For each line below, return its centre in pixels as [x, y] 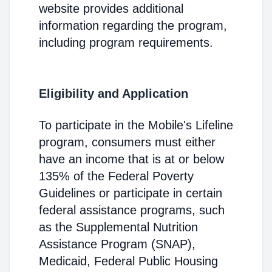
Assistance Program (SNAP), [117, 244]
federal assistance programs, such [132, 210]
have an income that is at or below [131, 159]
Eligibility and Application [114, 93]
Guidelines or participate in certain [131, 193]
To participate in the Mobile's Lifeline [136, 125]
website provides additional [111, 8]
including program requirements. [126, 42]
